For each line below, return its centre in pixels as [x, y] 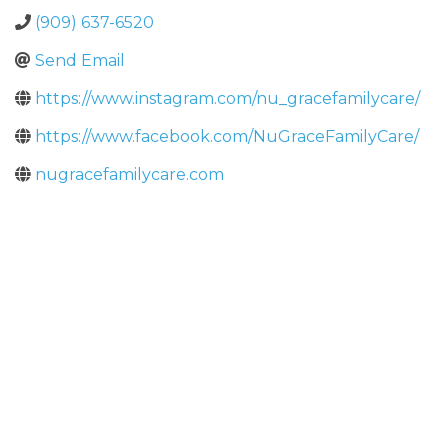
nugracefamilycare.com [129, 174]
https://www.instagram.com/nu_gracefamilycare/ [227, 98]
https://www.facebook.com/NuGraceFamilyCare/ [227, 136]
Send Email [80, 60]
